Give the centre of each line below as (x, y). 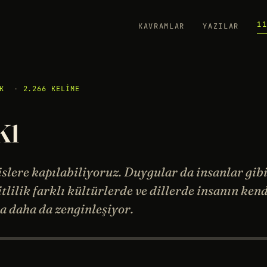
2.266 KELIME (52, 89)
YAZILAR (221, 26)
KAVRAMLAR (162, 26)
